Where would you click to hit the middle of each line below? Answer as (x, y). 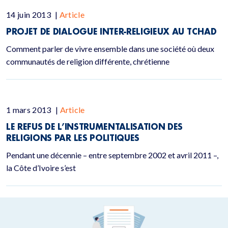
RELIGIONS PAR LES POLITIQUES (73, 138)
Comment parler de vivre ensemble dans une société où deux (110, 49)
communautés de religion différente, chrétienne (88, 61)
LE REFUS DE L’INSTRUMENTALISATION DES (95, 126)
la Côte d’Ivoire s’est (41, 168)
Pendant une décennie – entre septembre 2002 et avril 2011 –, (112, 155)
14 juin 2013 (30, 15)
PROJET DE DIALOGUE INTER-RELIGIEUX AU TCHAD (111, 31)
